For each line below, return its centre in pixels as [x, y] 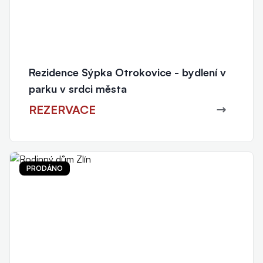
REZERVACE [62, 109]
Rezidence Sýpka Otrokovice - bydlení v [127, 72]
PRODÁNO [45, 168]
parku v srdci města [78, 88]
